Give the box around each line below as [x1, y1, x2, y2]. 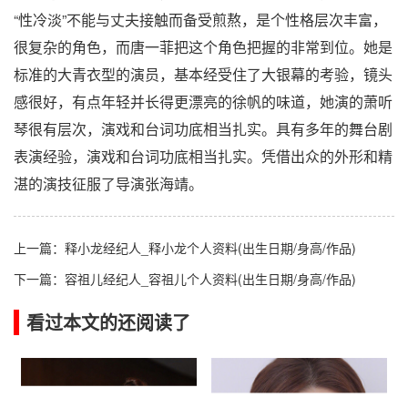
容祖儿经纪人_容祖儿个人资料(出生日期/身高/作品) [65, 269, 356, 288]
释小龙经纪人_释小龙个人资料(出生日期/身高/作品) [65, 238, 356, 257]
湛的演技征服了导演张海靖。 [14, 172, 203, 194]
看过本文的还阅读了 [26, 308, 190, 335]
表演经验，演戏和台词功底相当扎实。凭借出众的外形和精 [14, 145, 393, 167]
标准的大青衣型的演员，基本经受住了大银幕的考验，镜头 [14, 63, 393, 85]
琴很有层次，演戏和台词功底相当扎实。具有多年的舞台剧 [14, 117, 393, 139]
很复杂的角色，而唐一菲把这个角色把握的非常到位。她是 [14, 36, 393, 57]
